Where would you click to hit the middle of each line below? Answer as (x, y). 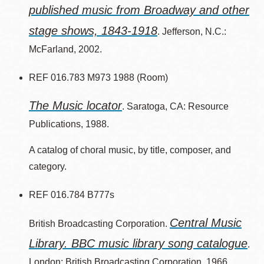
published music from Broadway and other (139, 10)
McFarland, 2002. (65, 49)
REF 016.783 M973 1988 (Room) (98, 77)
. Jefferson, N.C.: (192, 32)
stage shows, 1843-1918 (93, 31)
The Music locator (75, 105)
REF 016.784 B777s (72, 195)
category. (48, 166)
